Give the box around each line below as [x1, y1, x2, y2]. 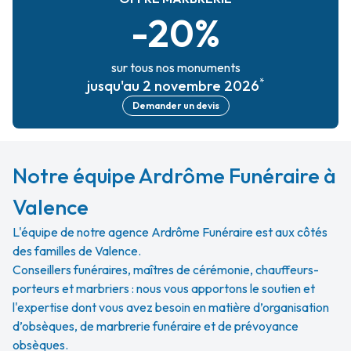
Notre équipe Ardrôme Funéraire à [13, 162, 336, 190]
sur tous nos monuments [110, 60, 241, 76]
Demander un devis [132, 100, 219, 112]
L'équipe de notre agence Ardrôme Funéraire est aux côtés [13, 224, 327, 241]
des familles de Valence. [13, 243, 141, 259]
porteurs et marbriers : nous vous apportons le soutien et [13, 280, 315, 297]
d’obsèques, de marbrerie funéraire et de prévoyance [13, 318, 299, 335]
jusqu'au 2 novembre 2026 [86, 77, 259, 96]
